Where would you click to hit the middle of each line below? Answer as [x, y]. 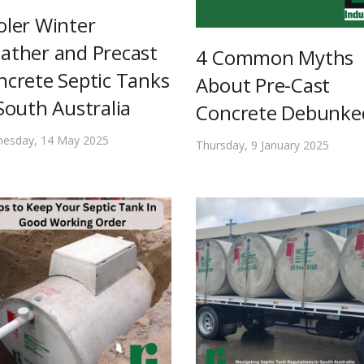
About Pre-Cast [263, 84]
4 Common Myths [275, 57]
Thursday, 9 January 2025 [263, 145]
